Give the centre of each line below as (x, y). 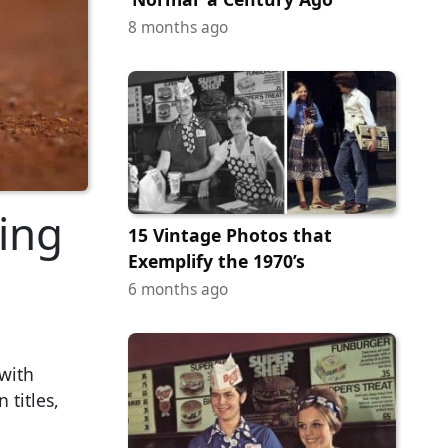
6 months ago (178, 289)
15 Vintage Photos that (230, 234)
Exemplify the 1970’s (216, 260)
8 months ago (178, 28)
